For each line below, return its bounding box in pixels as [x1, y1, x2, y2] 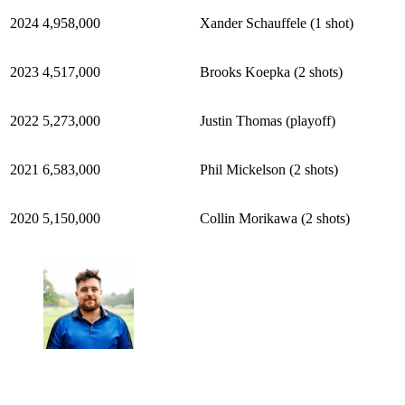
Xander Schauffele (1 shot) [200, 14, 353, 31]
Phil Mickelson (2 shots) [200, 161, 338, 177]
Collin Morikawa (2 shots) [200, 210, 350, 226]
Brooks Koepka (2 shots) [200, 63, 343, 80]
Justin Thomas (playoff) [200, 112, 335, 128]
